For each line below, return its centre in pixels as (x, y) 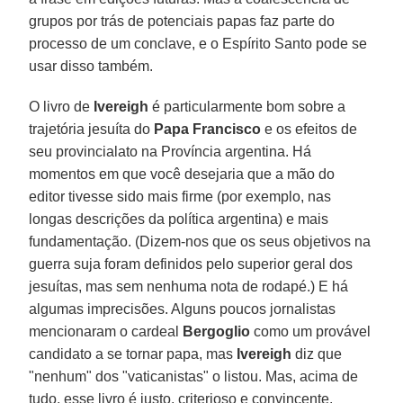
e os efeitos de (309, 129)
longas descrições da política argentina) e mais (179, 219)
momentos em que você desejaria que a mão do (182, 174)
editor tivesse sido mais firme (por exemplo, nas (180, 196)
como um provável (311, 331)
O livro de (62, 106)
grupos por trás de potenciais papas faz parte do (182, 21)
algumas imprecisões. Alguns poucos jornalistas (183, 309)
